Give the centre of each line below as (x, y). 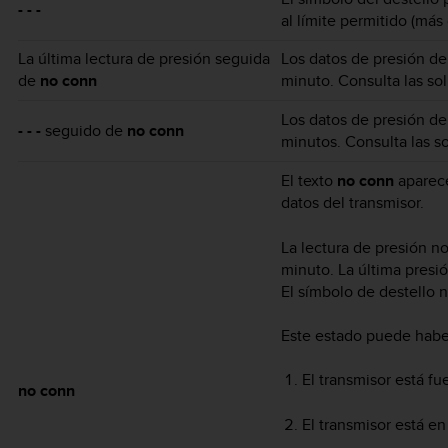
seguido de (84, 131)
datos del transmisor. (352, 203)
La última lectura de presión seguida (144, 59)
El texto (309, 181)
